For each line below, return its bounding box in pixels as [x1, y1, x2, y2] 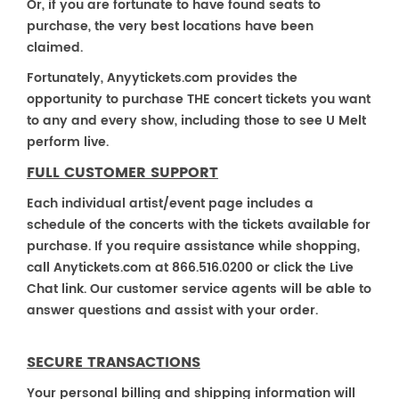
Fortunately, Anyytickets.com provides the [27, 68, 297, 88]
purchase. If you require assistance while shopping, [27, 236, 360, 256]
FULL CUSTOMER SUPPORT [27, 161, 218, 184]
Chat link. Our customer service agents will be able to [27, 279, 371, 299]
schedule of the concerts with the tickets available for [27, 215, 370, 235]
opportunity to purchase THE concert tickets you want [27, 89, 370, 110]
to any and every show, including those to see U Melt [27, 110, 366, 131]
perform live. [27, 132, 109, 152]
